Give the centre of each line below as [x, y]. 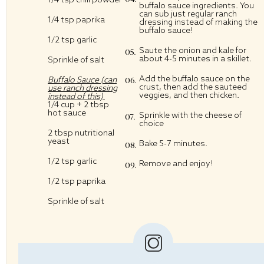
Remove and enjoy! [177, 164]
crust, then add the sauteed [193, 87]
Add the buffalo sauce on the [194, 79]
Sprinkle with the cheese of [190, 115]
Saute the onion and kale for [192, 50]
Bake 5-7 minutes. [174, 143]
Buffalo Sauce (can [82, 80]
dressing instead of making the [198, 22]
